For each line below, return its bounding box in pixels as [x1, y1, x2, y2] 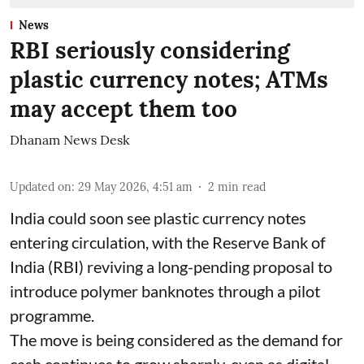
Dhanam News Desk [10, 131, 130, 148]
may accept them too [10, 93, 237, 123]
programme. [10, 305, 94, 325]
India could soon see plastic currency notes [10, 207, 306, 227]
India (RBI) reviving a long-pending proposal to [10, 256, 332, 276]
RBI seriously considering [10, 35, 290, 65]
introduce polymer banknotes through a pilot [10, 280, 320, 301]
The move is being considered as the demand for [10, 329, 343, 349]
